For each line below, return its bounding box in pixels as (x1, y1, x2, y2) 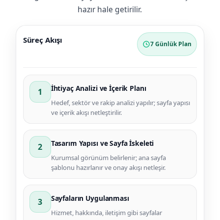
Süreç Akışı (23, 35, 63, 45)
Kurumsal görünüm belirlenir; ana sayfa (51, 153, 166, 163)
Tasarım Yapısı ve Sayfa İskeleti (51, 138, 154, 148)
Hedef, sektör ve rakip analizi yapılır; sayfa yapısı (51, 98, 190, 108)
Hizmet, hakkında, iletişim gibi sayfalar (51, 208, 162, 218)
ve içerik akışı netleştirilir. (51, 108, 122, 117)
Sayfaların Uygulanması (51, 193, 129, 203)
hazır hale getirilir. (78, 4, 142, 15)
